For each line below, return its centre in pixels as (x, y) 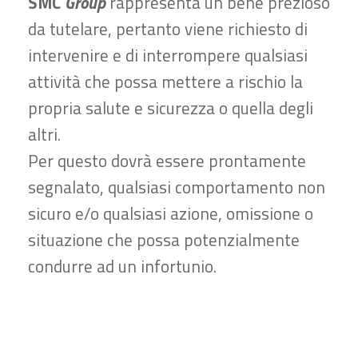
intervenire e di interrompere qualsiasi (168, 56)
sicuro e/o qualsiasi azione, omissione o (171, 214)
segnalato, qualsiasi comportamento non (177, 187)
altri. (44, 135)
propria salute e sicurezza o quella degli (171, 108)
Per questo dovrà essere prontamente (167, 161)
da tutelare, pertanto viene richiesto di (168, 29)
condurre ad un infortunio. (122, 267)
